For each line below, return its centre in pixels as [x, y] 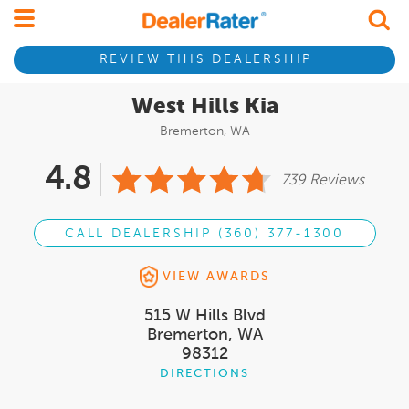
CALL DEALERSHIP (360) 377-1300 [204, 234]
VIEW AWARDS [216, 277]
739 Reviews [323, 181]
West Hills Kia [204, 107]
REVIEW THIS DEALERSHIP [206, 60]
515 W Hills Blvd [204, 316]
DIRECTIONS [204, 374]
